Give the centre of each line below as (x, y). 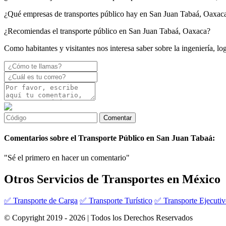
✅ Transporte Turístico (116, 201)
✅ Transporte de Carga (41, 201)
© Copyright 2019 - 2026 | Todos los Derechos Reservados (98, 218)
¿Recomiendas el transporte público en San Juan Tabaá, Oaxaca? (107, 31)
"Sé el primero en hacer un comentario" (67, 158)
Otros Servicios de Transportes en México (112, 179)
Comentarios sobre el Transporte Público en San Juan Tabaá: (109, 138)
